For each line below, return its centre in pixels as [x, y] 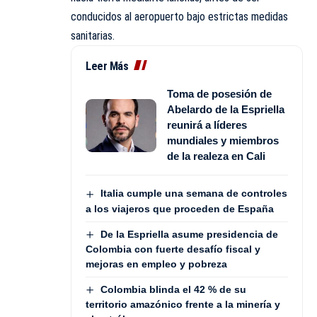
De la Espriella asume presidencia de [189, 234]
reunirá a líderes [207, 125]
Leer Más [107, 67]
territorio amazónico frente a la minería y [183, 305]
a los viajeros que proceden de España [180, 208]
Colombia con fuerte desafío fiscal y [173, 249]
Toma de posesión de [219, 94]
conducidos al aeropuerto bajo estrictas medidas [179, 17]
